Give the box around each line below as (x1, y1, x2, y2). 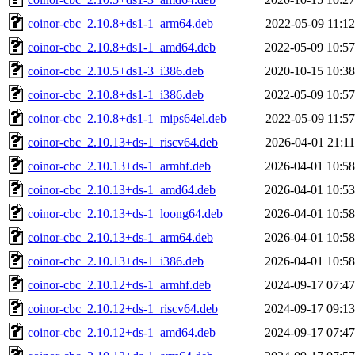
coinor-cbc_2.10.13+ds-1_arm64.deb (28, 230, 213, 244)
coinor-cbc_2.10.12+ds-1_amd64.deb (28, 325, 216, 339)
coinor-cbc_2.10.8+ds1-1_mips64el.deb (28, 111, 227, 125)
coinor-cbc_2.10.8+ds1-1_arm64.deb (28, 16, 213, 30)
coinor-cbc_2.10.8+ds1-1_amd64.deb (28, 40, 216, 54)
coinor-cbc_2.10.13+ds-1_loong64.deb (28, 206, 223, 220)
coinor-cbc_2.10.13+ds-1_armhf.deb (28, 158, 211, 173)
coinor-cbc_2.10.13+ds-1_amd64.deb (28, 182, 216, 197)
